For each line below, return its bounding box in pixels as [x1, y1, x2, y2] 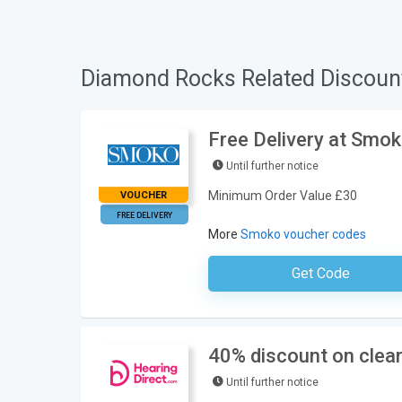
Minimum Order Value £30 [208, 188, 357, 204]
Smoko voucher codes [240, 227, 366, 242]
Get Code [291, 265, 350, 283]
